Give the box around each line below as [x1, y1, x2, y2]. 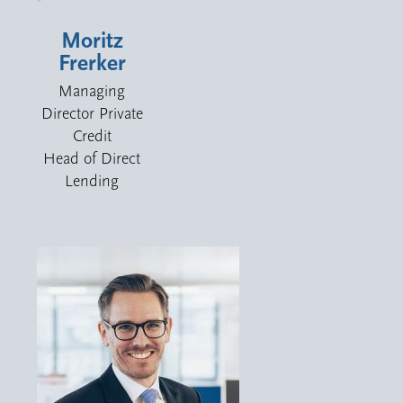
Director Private [40, 103, 143, 123]
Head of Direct [43, 148, 141, 168]
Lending [65, 171, 120, 191]
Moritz [60, 27, 123, 54]
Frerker [58, 49, 126, 76]
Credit [72, 126, 112, 146]
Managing [58, 81, 126, 101]
